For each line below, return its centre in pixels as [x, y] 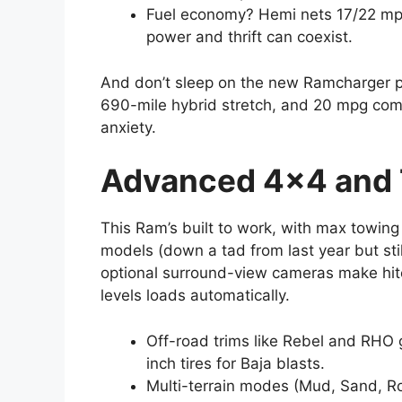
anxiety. [128, 127]
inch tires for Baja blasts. [236, 363]
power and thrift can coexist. [249, 37]
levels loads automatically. [195, 296]
